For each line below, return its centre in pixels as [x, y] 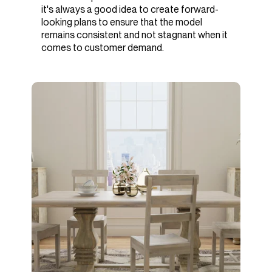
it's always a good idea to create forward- [130, 9]
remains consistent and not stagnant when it [134, 35]
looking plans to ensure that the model [122, 22]
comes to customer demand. [103, 47]
